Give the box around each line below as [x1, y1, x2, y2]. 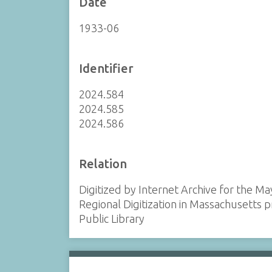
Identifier [78, 61, 134, 75]
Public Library [78, 212, 144, 225]
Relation [78, 157, 127, 171]
